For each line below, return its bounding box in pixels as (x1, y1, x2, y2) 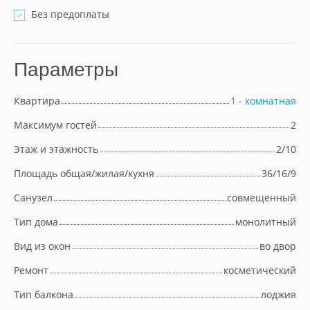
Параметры (14, 59, 118, 80)
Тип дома (14, 215, 58, 228)
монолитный (235, 215, 296, 228)
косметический (224, 264, 296, 277)
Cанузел (14, 191, 53, 204)
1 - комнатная (230, 94, 296, 107)
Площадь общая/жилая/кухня (14, 167, 154, 180)
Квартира (14, 94, 60, 107)
